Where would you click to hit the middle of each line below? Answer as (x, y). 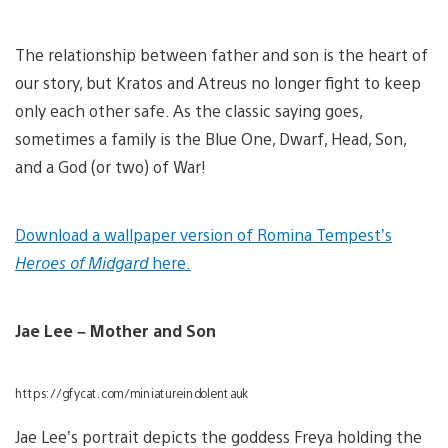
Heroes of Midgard (81, 262)
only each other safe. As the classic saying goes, (188, 110)
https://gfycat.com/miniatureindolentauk (132, 392)
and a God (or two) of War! (114, 166)
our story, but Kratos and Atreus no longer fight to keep (218, 82)
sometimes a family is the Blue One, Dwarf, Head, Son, (210, 138)
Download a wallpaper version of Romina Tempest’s (203, 234)
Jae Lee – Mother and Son (117, 330)
